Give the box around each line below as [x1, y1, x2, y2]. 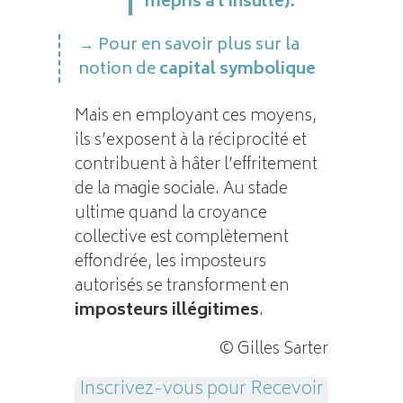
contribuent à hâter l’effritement [74, 150, 318, 180]
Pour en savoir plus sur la [98, 31, 300, 60]
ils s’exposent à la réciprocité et [74, 126, 307, 156]
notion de [78, 55, 160, 85]
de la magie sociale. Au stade [74, 175, 288, 204]
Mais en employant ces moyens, [74, 102, 317, 131]
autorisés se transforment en [74, 272, 290, 301]
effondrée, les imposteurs [74, 247, 266, 277]
